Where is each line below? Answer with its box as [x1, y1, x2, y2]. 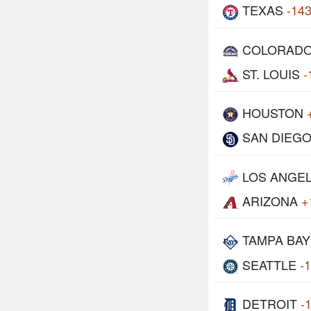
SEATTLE [242, 255, 296, 274]
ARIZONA [242, 192, 298, 210]
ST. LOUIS [242, 64, 300, 83]
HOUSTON [242, 103, 303, 122]
